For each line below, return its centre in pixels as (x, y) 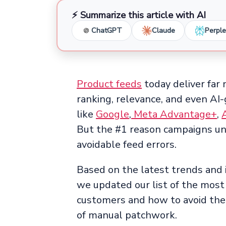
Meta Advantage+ (174, 115)
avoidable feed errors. (127, 145)
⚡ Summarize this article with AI (138, 15)
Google (113, 115)
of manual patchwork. (127, 215)
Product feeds (109, 84)
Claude (163, 31)
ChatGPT (106, 31)
